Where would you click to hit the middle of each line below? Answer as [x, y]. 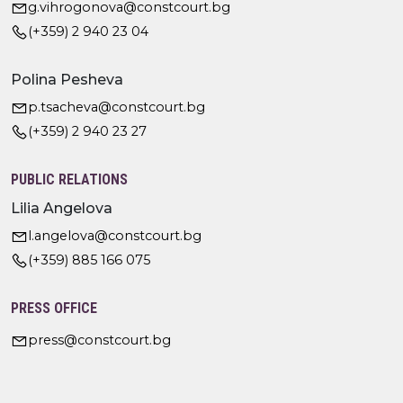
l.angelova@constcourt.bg [115, 235]
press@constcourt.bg [99, 340]
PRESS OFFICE [54, 308]
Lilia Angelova [62, 208]
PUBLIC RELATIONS [69, 179]
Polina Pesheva [67, 79]
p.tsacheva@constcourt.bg [116, 107]
